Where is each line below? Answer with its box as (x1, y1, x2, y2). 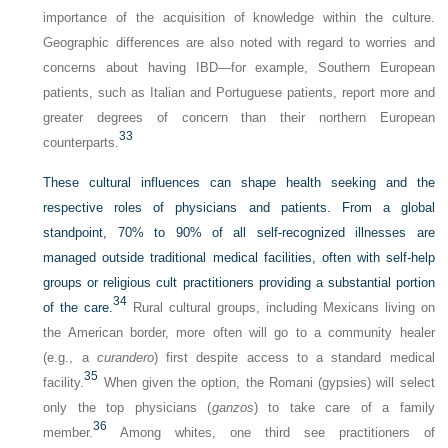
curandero (96, 349, 154, 365)
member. (43, 424, 94, 440)
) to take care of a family (253, 399, 435, 415)
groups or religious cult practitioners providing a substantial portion (43, 274, 435, 290)
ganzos (211, 399, 254, 415)
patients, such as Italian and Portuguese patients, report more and (43, 84, 435, 100)
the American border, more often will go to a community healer (43, 324, 435, 340)
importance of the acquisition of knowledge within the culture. (43, 9, 435, 25)
